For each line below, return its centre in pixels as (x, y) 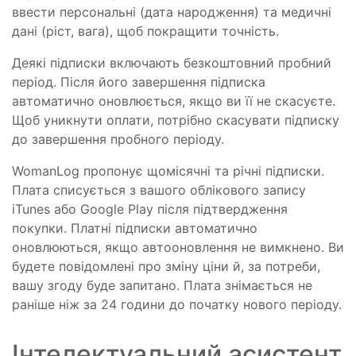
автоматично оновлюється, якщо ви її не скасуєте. (174, 101)
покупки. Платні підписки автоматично (135, 228)
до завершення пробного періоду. (118, 139)
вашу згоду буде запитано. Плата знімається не (162, 285)
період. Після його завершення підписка (139, 82)
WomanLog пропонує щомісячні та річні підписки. (168, 171)
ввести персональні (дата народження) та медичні (172, 12)
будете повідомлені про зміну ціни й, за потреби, (166, 266)
